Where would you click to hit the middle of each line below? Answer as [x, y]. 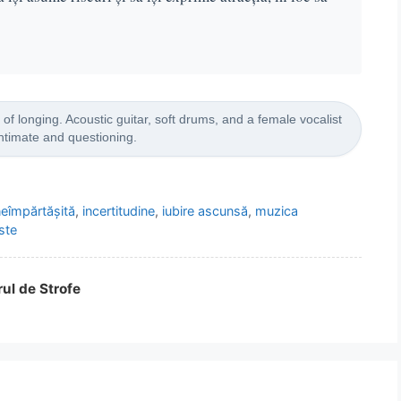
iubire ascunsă [205, 210]
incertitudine [119, 210]
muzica [277, 210]
